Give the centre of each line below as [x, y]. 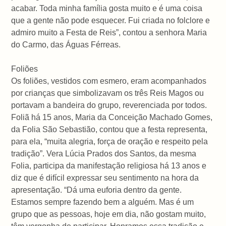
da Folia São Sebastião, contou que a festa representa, [109, 129]
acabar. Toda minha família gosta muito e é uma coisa [107, 8]
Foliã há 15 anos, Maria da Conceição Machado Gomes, [112, 117]
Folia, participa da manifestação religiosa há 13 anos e [109, 165]
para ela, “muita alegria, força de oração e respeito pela [110, 141]
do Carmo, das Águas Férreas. [66, 44]
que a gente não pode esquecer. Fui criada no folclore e [111, 20]
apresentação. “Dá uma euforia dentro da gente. [97, 190]
